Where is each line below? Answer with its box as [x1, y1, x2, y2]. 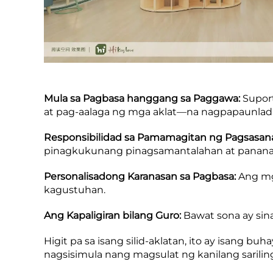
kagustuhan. [44, 184, 105, 196]
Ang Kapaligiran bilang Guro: [44, 210, 183, 222]
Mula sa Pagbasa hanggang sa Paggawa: [44, 93, 243, 105]
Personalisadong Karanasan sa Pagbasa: [44, 171, 238, 183]
